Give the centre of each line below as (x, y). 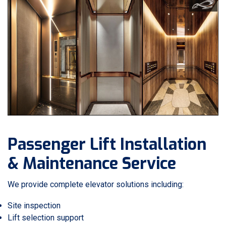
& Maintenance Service (92, 163)
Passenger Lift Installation (107, 144)
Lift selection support (46, 218)
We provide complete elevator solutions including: (96, 184)
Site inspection (34, 206)
